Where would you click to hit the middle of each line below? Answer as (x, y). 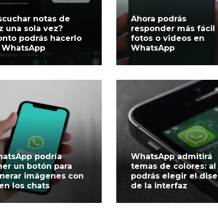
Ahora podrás (158, 18)
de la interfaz (159, 185)
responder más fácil (173, 28)
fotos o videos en (167, 38)
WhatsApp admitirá (171, 156)
